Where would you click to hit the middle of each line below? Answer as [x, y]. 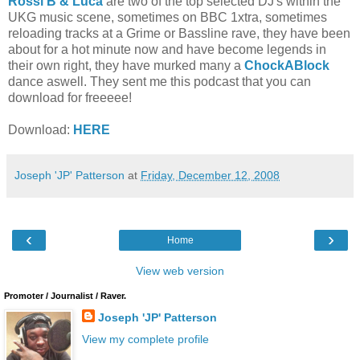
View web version [180, 270]
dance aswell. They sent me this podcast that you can [160, 81]
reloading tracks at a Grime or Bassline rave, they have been [179, 33]
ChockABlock [287, 65]
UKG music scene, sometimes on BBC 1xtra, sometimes [168, 17]
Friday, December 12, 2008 [210, 175]
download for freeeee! [70, 97]
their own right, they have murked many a [126, 65]
